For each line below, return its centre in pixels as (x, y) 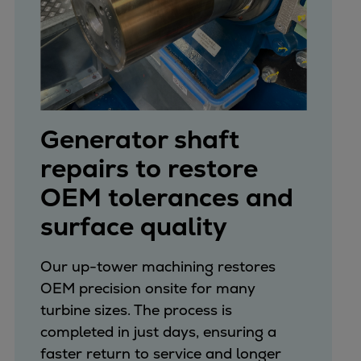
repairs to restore (149, 168)
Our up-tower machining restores (158, 266)
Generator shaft (139, 139)
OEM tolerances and (166, 197)
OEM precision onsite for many (147, 288)
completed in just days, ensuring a (158, 331)
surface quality (133, 226)
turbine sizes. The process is (136, 309)
